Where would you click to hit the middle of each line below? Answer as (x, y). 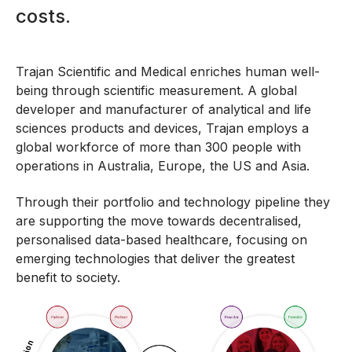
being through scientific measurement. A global (156, 90)
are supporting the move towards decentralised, (159, 221)
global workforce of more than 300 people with (158, 147)
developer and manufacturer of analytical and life (163, 109)
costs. (43, 16)
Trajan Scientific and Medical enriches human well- (168, 71)
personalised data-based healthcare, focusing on (161, 240)
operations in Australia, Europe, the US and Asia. (165, 166)
